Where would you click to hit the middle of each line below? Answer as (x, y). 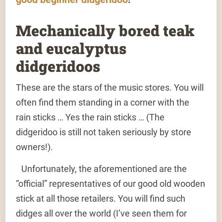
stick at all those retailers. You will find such (101, 199)
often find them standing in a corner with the (103, 103)
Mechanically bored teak (106, 31)
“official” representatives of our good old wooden (111, 184)
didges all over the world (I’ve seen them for (102, 214)
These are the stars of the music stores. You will (110, 88)
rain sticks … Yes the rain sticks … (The (90, 117)
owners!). (35, 147)
